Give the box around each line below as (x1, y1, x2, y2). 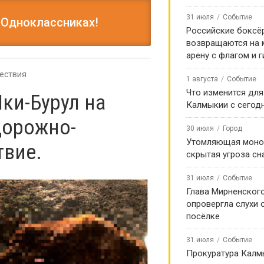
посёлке (186, 211, 220, 222)
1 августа (186, 75, 218, 83)
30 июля (186, 124, 214, 133)
